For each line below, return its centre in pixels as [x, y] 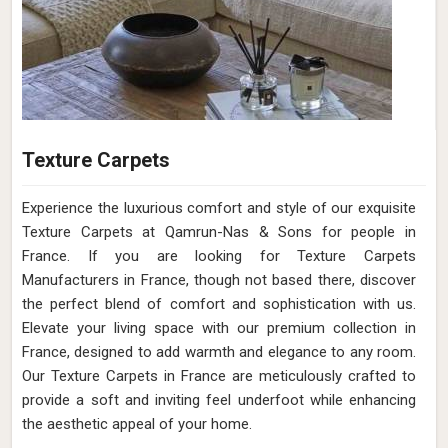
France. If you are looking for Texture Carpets [219, 256]
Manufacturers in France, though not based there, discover [219, 280]
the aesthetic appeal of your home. [137, 424]
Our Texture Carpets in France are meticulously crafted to [219, 376]
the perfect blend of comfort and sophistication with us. [219, 304]
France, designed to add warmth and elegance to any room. [219, 352]
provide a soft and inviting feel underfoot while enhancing [219, 400]
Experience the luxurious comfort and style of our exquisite [219, 208]
